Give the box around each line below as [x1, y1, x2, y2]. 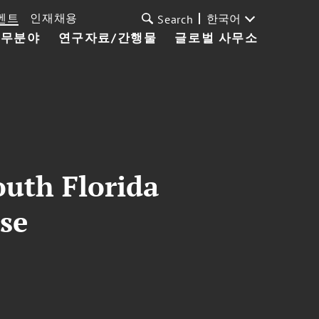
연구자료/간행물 [58, 30, 157, 46]
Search [157, 12, 194, 26]
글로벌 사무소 [174, 30, 258, 46]
